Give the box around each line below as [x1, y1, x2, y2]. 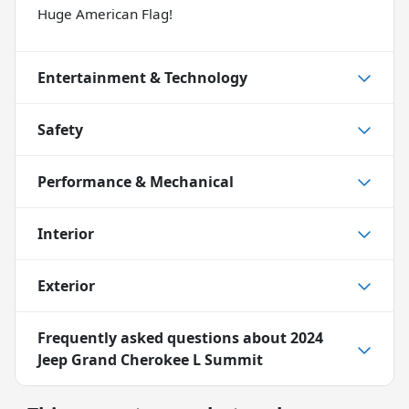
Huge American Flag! [37, 4, 173, 23]
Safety [37, 119, 83, 140]
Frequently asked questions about [37, 327, 290, 348]
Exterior [37, 275, 95, 296]
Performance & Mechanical [37, 171, 234, 192]
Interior [37, 223, 94, 244]
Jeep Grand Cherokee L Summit [37, 349, 263, 370]
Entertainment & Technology [37, 67, 247, 88]
